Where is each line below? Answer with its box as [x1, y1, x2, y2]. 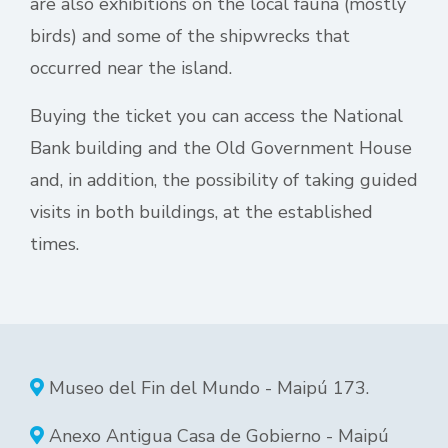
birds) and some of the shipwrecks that [30, 24, 350, 48]
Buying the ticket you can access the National [30, 104, 403, 128]
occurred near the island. [30, 56, 232, 80]
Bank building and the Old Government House [30, 136, 412, 160]
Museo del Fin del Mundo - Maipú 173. [44, 376, 369, 400]
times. [30, 232, 79, 256]
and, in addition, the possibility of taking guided [30, 168, 418, 192]
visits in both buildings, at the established [30, 200, 373, 224]
